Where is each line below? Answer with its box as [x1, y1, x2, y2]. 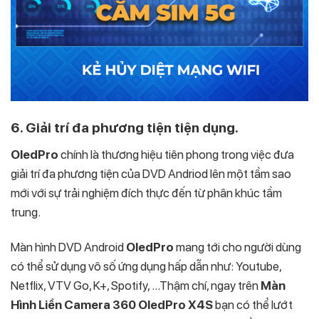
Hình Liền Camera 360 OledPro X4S [11, 298, 215, 313]
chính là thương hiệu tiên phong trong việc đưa [58, 147, 294, 162]
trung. [11, 205, 41, 220]
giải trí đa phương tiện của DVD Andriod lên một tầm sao [11, 167, 291, 182]
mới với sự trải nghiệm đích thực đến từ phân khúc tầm [11, 186, 282, 201]
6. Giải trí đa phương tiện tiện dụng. [11, 119, 239, 136]
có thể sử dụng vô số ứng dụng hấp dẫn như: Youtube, [11, 259, 281, 274]
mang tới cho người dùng [174, 240, 301, 255]
